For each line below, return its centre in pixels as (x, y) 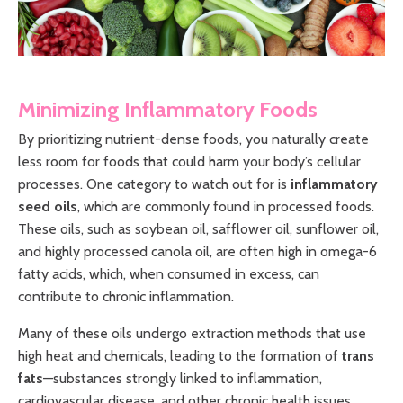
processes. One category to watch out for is (154, 184)
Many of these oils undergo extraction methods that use (192, 334)
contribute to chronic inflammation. (126, 297)
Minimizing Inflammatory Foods (168, 110)
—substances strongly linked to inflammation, (183, 379)
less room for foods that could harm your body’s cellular (189, 162)
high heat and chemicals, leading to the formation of (180, 356)
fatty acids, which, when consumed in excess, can (169, 274)
